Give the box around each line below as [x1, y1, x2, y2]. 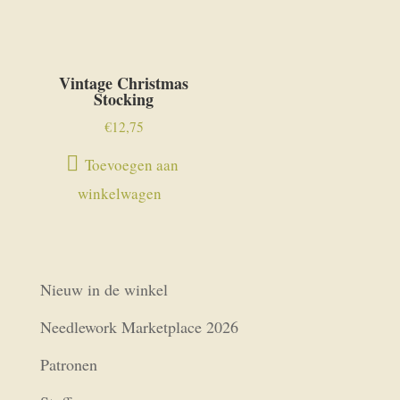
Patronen [39, 354, 97, 376]
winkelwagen [77, 182, 162, 204]
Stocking [94, 87, 154, 111]
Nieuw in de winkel [39, 279, 168, 301]
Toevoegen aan [85, 154, 179, 175]
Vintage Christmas [59, 71, 189, 95]
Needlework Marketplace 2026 [39, 316, 238, 338]
